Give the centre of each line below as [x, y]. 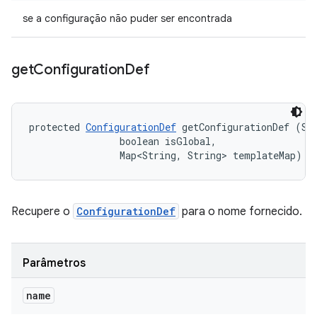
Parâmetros [54, 263]
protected [57, 127]
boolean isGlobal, [126, 141]
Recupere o [42, 212]
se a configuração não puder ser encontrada [127, 18]
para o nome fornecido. [241, 212]
